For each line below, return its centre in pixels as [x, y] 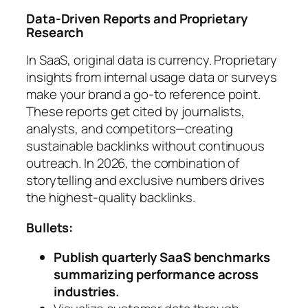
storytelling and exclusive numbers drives [145, 180]
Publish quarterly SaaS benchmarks [162, 257]
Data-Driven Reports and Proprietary [137, 18]
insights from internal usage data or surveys [152, 77]
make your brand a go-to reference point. [143, 95]
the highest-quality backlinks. [111, 198]
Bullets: [50, 227]
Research [55, 32]
